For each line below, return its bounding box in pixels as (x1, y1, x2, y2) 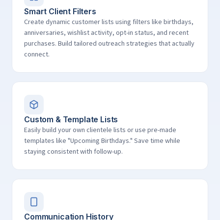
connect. (24, 50, 50, 58)
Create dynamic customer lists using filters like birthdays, (24, 17, 193, 26)
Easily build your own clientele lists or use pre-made (24, 125, 176, 134)
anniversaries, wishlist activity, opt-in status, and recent (24, 28, 189, 37)
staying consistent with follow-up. (24, 147, 123, 156)
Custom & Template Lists (24, 114, 118, 124)
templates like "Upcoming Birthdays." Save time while (24, 136, 180, 145)
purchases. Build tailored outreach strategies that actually (24, 39, 194, 48)
